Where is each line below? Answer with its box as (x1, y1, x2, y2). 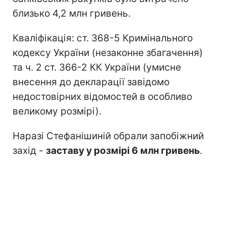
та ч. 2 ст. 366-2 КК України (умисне (13, 61, 181, 73)
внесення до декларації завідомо (13, 76, 169, 88)
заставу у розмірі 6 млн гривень (46, 144, 200, 156)
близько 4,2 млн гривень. (13, 7, 131, 19)
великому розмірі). (13, 105, 101, 117)
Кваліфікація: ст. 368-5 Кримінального (13, 32, 193, 44)
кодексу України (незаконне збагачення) (13, 46, 203, 59)
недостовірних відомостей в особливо (13, 90, 192, 102)
